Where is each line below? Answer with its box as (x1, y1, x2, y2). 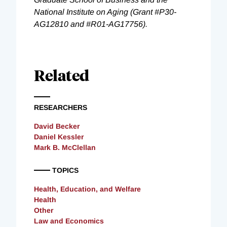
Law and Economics (34, 216, 104, 225)
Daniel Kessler (34, 132, 84, 141)
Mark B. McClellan (34, 143, 96, 152)
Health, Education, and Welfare (34, 184, 141, 193)
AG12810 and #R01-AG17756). (34, 19, 147, 28)
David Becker (34, 122, 80, 130)
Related (34, 64, 89, 85)
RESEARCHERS (34, 103, 87, 111)
